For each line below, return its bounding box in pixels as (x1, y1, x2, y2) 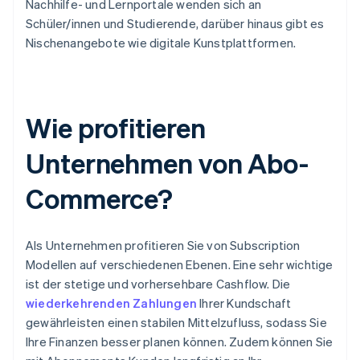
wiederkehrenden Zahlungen (26, 295, 197, 312)
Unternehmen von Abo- (26, 145, 309, 181)
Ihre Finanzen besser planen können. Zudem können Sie (26, 333, 333, 350)
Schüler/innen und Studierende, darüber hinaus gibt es (26, 15, 325, 32)
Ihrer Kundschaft (197, 295, 292, 312)
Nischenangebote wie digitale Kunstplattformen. (26, 35, 297, 51)
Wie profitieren (26, 110, 206, 145)
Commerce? (26, 181, 174, 216)
